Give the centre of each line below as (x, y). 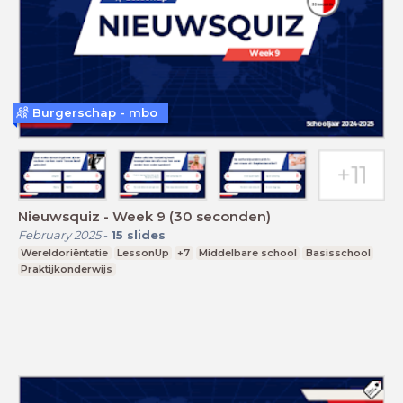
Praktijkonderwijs (67, 269)
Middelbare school (248, 253)
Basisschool (338, 253)
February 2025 (59, 235)
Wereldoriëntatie (65, 253)
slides (146, 235)
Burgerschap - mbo (95, 112)
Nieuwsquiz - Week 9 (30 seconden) (144, 217)
